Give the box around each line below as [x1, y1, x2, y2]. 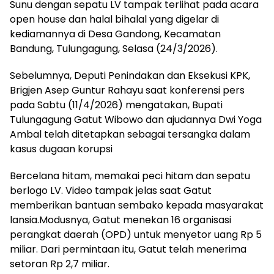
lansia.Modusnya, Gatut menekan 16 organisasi [10, 213, 231, 227]
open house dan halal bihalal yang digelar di [10, 12, 219, 26]
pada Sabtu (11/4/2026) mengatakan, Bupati [10, 98, 223, 112]
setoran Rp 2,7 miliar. [10, 257, 109, 271]
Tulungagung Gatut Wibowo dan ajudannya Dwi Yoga [10, 113, 262, 127]
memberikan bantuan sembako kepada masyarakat [10, 198, 264, 212]
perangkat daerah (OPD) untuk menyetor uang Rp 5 [10, 228, 262, 242]
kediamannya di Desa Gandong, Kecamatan [10, 27, 221, 41]
